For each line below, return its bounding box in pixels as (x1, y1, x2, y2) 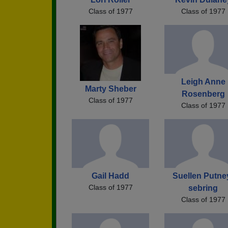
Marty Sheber (84, 84, 136, 94)
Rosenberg (181, 90, 225, 98)
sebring (188, 183, 218, 192)
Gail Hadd (92, 171, 129, 180)
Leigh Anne (181, 77, 225, 86)
